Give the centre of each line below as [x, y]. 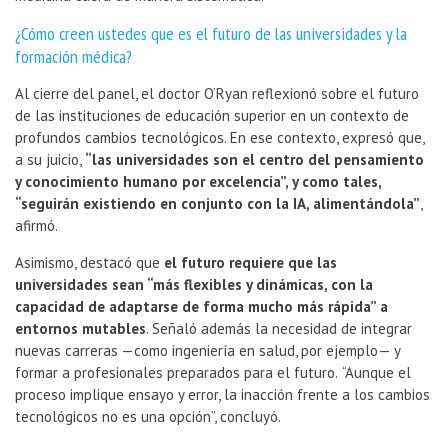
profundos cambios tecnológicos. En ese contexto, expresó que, [219, 138]
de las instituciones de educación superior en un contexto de [212, 116]
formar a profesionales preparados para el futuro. [176, 373]
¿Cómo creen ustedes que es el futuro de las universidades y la [211, 34]
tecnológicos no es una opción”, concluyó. [148, 417]
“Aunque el [376, 373]
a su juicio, [48, 160]
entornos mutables [80, 329]
